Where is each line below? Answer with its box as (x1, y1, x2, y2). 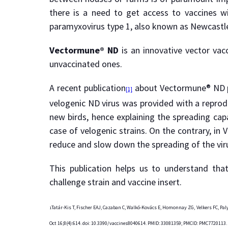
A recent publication (49, 82, 126, 94)
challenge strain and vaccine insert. (49, 176, 182, 188)
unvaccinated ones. (49, 58, 122, 70)
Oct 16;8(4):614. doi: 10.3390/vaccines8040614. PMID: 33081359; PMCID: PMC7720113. (49, 220, 227, 226)
